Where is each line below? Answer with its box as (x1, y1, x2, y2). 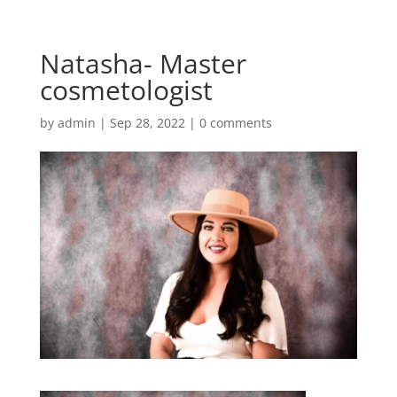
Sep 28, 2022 (109, 114, 185, 131)
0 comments (198, 114, 272, 131)
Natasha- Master (39, 45, 246, 82)
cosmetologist (39, 72, 213, 108)
